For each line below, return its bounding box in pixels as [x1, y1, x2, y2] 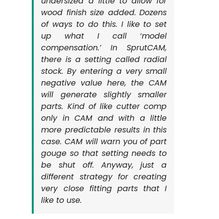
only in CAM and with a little [41, 112, 167, 124]
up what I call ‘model [41, 30, 167, 42]
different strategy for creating [41, 171, 167, 182]
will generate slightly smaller [41, 89, 167, 100]
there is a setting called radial [41, 54, 167, 65]
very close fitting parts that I [41, 183, 167, 194]
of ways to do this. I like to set [41, 19, 167, 30]
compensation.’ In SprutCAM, [41, 42, 167, 53]
